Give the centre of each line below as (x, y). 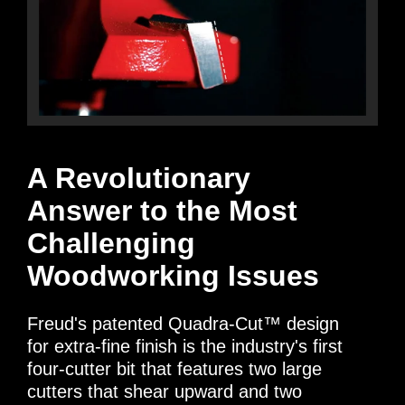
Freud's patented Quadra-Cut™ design (183, 324)
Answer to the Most (162, 211)
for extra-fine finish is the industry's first (185, 346)
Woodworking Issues (173, 276)
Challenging (111, 243)
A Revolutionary (139, 178)
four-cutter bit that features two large (174, 369)
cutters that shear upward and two (165, 391)
